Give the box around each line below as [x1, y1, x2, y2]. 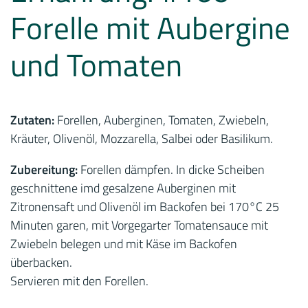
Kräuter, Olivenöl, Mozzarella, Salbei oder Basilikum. [10, 129, 273, 148]
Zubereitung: [10, 160, 80, 179]
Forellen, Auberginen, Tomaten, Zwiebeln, [57, 111, 269, 129]
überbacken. [10, 253, 72, 272]
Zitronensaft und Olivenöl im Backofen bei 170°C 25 [10, 197, 279, 216]
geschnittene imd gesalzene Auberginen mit [10, 179, 236, 197]
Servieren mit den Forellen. [10, 272, 148, 290]
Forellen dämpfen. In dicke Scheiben [80, 160, 265, 179]
